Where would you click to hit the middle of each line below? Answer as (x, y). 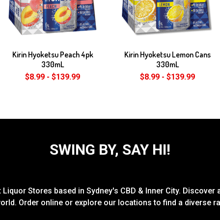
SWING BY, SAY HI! (110, 149)
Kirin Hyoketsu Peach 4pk (53, 54)
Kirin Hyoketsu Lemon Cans (167, 54)
